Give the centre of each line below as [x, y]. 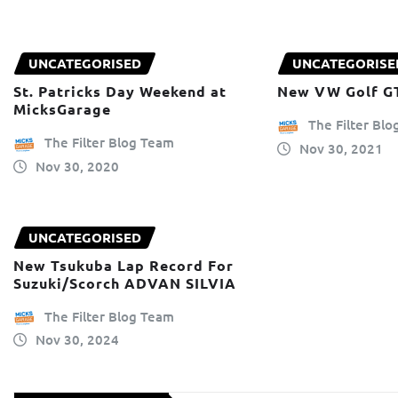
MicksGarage [62, 109]
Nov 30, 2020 [77, 166]
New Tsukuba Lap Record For [123, 266]
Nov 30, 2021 [341, 148]
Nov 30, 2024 [77, 340]
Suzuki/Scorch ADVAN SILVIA [125, 283]
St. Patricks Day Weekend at [120, 92]
